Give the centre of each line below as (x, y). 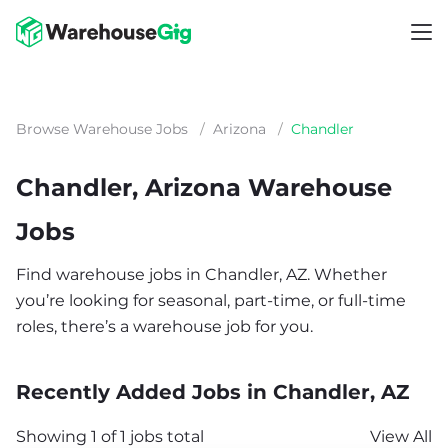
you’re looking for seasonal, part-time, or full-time (211, 300)
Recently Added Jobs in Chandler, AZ (212, 392)
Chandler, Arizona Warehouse (204, 187)
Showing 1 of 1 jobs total (110, 436)
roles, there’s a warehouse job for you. (164, 326)
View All (401, 436)
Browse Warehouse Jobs (102, 129)
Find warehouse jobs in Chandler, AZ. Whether (201, 274)
